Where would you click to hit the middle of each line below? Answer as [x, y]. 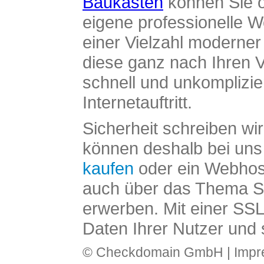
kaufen [108, 168]
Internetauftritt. [137, 102]
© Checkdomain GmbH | [158, 252]
